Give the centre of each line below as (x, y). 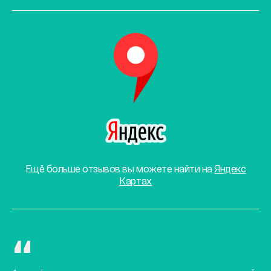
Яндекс (230, 169)
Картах (135, 181)
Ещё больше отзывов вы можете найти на (120, 169)
